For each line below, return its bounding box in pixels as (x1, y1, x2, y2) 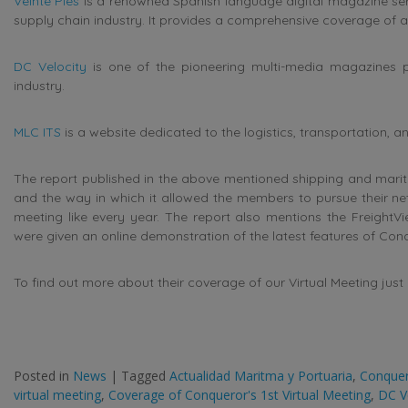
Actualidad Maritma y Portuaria (169, 366, 352, 384)
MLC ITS (14, 123, 61, 140)
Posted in (14, 366, 73, 384)
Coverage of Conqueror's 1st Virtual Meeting (108, 385, 371, 403)
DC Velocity (14, 57, 87, 75)
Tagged (121, 366, 169, 384)
